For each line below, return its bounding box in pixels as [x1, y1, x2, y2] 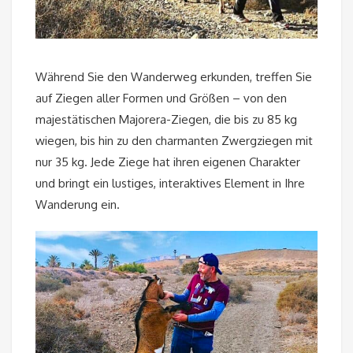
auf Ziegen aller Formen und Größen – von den [35, 91, 287, 106]
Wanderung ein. [35, 197, 120, 213]
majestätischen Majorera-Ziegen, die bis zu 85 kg [35, 112, 297, 128]
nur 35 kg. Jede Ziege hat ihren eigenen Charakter [35, 154, 300, 170]
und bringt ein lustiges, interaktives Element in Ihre [35, 176, 305, 191]
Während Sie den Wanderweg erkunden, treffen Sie [35, 69, 312, 85]
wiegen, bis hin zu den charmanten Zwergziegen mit [35, 133, 313, 149]
